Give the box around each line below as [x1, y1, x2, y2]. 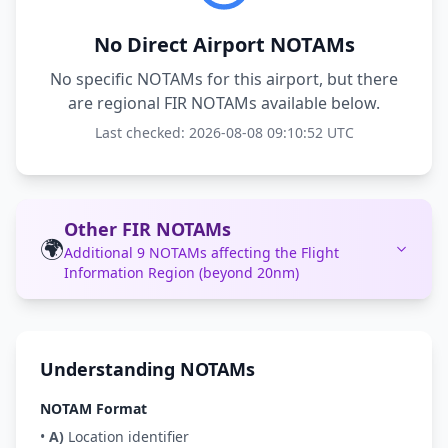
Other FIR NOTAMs [64, 217, 231, 241]
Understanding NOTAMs [40, 357, 255, 381]
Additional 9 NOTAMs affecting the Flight [64, 243, 339, 262]
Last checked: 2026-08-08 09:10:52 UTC [94, 123, 354, 142]
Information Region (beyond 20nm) [64, 263, 299, 282]
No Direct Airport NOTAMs [93, 31, 355, 58]
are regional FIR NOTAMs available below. [68, 92, 380, 114]
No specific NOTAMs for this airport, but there [50, 68, 398, 90]
